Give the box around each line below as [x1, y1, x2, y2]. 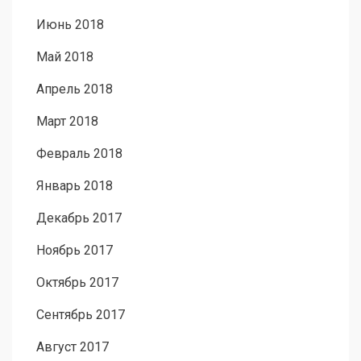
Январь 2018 [36, 178, 113, 194]
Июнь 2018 [36, 17, 104, 33]
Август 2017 [36, 339, 109, 355]
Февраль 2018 [36, 146, 122, 162]
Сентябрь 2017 [36, 307, 125, 323]
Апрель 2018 [36, 81, 113, 98]
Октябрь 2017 [36, 275, 118, 291]
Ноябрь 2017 [36, 243, 113, 259]
